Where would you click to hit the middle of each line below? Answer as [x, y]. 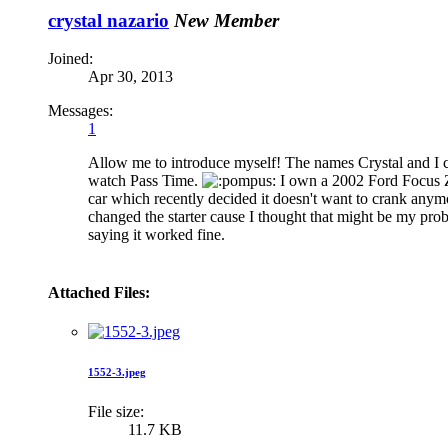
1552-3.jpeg [117, 371]
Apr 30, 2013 [130, 77]
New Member [226, 20]
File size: [116, 411]
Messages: [80, 111]
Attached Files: [99, 292]
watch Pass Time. [145, 181]
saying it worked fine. [156, 235]
